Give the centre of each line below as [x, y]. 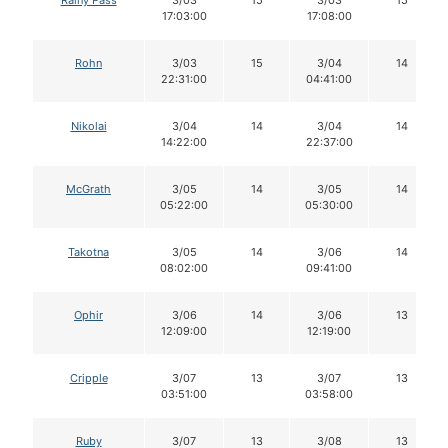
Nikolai [88, 126]
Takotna [88, 252]
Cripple [88, 378]
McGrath [88, 189]
